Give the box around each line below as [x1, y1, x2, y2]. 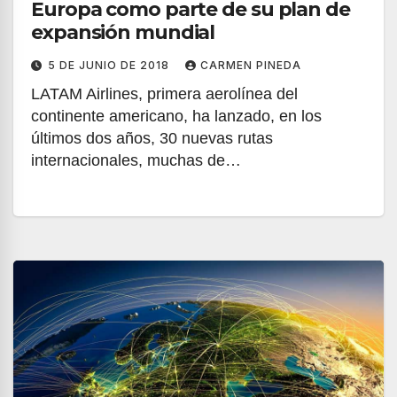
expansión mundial [31, 20, 215, 44]
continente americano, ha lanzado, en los [31, 107, 322, 125]
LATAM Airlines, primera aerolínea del [31, 85, 298, 103]
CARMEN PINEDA [200, 58, 301, 72]
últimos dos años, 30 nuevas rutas [31, 129, 273, 147]
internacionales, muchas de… [31, 152, 241, 169]
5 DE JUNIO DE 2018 [48, 58, 173, 72]
